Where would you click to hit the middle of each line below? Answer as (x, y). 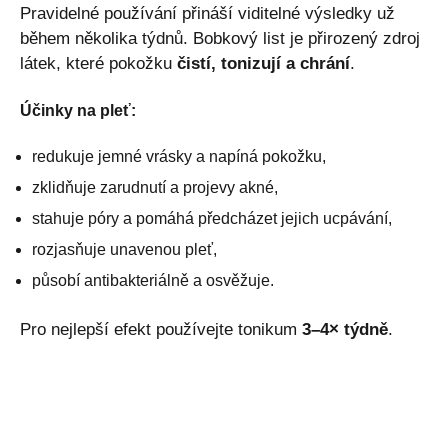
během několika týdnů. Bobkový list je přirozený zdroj (220, 38)
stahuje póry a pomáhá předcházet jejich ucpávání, (212, 218)
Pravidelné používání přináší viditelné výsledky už (207, 13)
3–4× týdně (345, 329)
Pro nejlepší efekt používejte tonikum (161, 329)
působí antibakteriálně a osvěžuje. (153, 280)
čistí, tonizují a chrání (263, 63)
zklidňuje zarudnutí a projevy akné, (155, 187)
